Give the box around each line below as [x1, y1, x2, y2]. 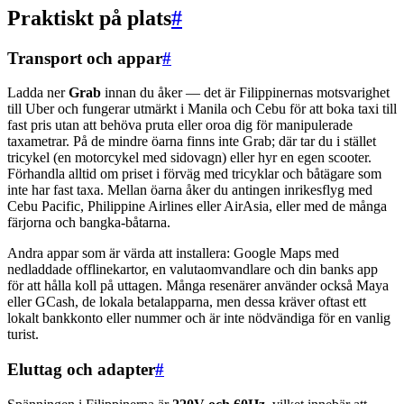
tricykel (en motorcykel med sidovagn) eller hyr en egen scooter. [7, 150, 372, 166]
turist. [7, 326, 39, 343]
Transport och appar [7, 48, 162, 68]
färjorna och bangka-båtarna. [7, 215, 170, 231]
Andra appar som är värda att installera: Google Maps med [7, 245, 339, 262]
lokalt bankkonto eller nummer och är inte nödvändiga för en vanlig [7, 310, 390, 326]
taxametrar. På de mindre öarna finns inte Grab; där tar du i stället [7, 133, 376, 150]
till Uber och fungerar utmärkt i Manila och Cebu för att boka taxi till [7, 101, 397, 117]
